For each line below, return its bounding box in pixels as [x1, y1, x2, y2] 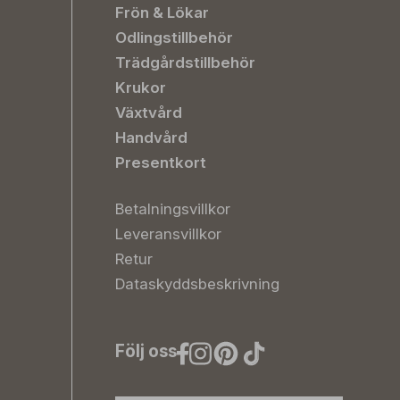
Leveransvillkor [115, 225, 221, 243]
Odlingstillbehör [115, 29, 233, 46]
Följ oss [115, 341, 177, 362]
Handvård [115, 129, 187, 146]
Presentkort [115, 154, 206, 171]
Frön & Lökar [115, 4, 209, 21]
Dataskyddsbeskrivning [115, 275, 279, 293]
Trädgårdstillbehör [115, 54, 255, 71]
